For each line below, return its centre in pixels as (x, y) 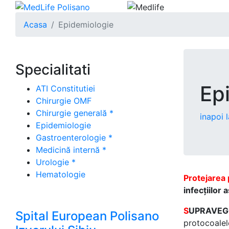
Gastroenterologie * (74, 138)
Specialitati (53, 70)
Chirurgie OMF (64, 101)
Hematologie (61, 174)
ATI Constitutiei (65, 88)
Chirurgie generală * (75, 113)
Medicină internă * (71, 150)
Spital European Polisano (87, 216)
